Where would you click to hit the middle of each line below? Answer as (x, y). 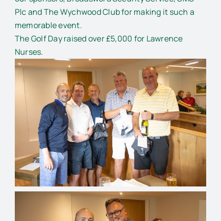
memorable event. (48, 25)
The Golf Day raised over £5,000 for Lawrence (99, 38)
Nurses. (29, 52)
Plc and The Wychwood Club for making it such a (105, 12)
